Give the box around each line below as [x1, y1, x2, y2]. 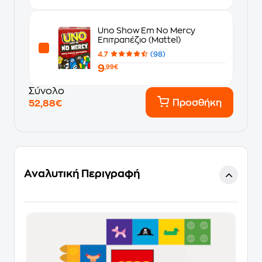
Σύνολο [29, 87, 64, 96]
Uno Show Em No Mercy [98, 26, 195, 35]
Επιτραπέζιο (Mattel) [98, 35, 181, 44]
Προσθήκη [173, 98, 222, 108]
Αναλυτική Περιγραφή [24, 168, 140, 179]
